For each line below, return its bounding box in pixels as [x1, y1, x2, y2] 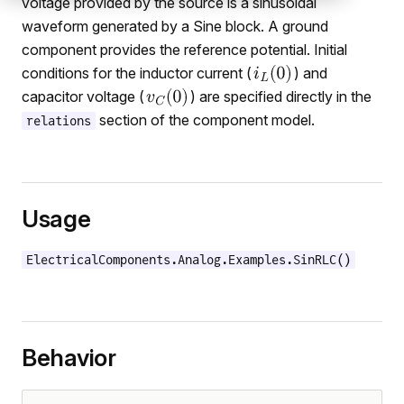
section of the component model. [96, 111, 315, 129]
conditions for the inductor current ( [22, 64, 252, 82]
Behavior [22, 344, 116, 372]
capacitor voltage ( [22, 87, 144, 106]
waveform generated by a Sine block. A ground [22, 17, 328, 35]
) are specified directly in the [189, 87, 372, 106]
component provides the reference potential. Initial [22, 41, 347, 59]
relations [26, 114, 91, 128]
